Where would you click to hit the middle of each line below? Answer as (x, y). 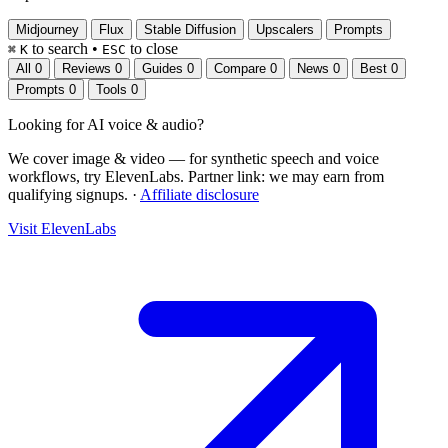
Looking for (47, 125)
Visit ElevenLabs (62, 229)
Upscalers (285, 30)
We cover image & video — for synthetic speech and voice (193, 159)
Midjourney (47, 30)
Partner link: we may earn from (286, 177)
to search (60, 49)
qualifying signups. (68, 195)
